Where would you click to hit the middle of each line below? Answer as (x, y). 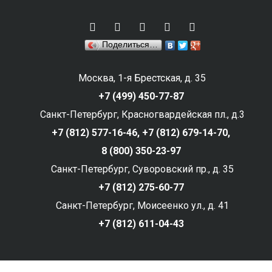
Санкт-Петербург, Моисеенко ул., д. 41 (142, 206)
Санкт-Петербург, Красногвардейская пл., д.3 (142, 114)
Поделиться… (130, 45)
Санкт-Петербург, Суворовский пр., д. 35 (142, 169)
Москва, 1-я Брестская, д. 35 (142, 78)
